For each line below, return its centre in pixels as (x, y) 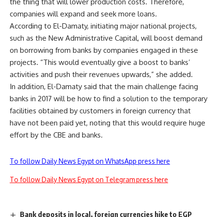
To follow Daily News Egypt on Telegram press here (89, 179)
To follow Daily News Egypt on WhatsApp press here (90, 161)
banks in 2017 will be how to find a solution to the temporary (108, 99)
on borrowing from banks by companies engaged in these (104, 50)
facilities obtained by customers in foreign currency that (100, 111)
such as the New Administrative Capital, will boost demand (106, 38)
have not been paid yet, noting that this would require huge (108, 123)
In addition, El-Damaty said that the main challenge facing (104, 86)
